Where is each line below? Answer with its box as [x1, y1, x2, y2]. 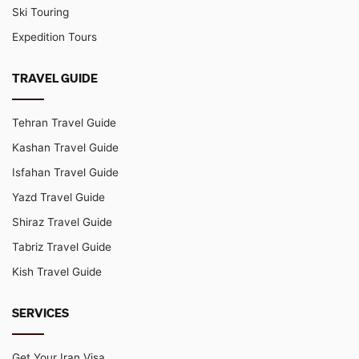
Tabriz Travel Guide [12, 240, 111, 253]
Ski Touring [12, 5, 69, 18]
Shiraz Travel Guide [12, 215, 112, 228]
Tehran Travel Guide [12, 115, 116, 129]
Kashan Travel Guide [12, 140, 119, 154]
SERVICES [12, 304, 69, 321]
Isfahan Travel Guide [12, 165, 119, 179]
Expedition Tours [12, 30, 97, 43]
